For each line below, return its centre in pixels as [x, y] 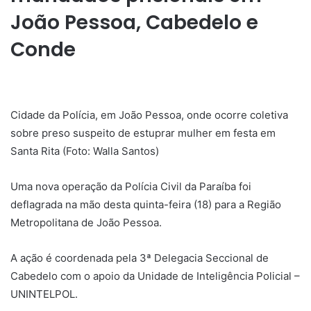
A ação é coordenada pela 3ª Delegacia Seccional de [140, 258]
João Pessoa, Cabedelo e [134, 22]
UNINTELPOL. [44, 294]
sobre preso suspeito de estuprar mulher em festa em [143, 133]
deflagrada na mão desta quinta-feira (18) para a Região [146, 204]
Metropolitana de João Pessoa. [86, 222]
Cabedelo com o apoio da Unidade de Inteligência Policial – [155, 276]
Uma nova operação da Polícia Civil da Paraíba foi [131, 186]
